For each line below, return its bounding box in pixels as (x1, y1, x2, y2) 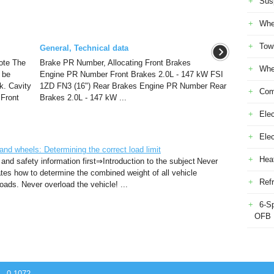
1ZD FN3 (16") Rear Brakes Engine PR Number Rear (39, 81, 226, 91)
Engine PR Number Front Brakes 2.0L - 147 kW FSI (39, 70, 223, 79)
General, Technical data (39, 43, 128, 53)
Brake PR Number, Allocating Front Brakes (39, 58, 191, 67)
